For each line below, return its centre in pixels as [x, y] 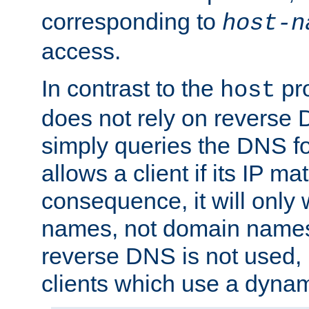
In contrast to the [131, 89]
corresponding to [132, 22]
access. [81, 51]
